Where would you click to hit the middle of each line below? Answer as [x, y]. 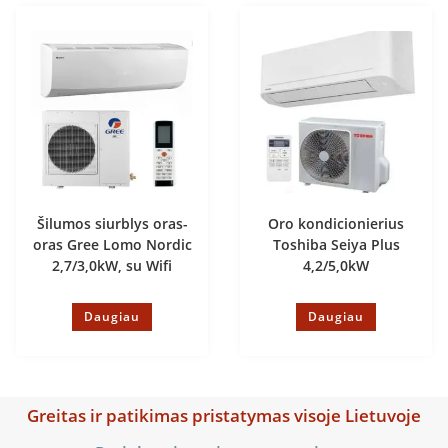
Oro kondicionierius [336, 223]
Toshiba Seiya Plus [336, 244]
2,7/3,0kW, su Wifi [112, 265]
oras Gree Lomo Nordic [112, 244]
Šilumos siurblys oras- [112, 223]
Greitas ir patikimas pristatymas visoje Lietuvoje [224, 415]
